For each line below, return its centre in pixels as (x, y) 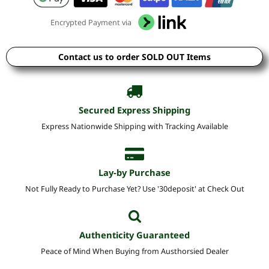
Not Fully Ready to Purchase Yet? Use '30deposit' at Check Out (134, 189)
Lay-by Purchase (134, 172)
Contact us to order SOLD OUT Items (134, 56)
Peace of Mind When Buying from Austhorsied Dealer (134, 251)
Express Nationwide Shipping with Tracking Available (134, 126)
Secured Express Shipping (134, 110)
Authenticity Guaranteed (134, 234)
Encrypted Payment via (91, 23)
